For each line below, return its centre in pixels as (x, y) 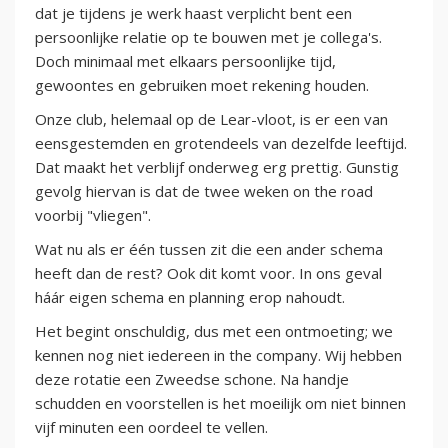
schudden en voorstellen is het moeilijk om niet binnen (220, 402)
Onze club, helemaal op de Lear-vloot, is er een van (211, 118)
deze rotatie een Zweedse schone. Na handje (192, 378)
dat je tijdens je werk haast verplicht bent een (193, 12)
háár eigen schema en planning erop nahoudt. (190, 296)
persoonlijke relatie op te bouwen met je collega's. (208, 36)
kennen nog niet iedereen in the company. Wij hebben (218, 354)
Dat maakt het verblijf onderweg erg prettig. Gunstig (217, 166)
